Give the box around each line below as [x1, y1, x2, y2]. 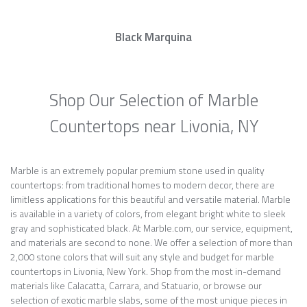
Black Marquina [115, 28, 192, 46]
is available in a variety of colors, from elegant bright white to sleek [10, 206, 286, 221]
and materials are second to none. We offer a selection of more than [10, 235, 293, 249]
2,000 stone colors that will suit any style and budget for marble [10, 249, 274, 264]
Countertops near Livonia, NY [49, 113, 258, 139]
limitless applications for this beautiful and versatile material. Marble [10, 192, 291, 206]
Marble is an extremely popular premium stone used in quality [10, 163, 265, 177]
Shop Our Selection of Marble [49, 87, 258, 113]
